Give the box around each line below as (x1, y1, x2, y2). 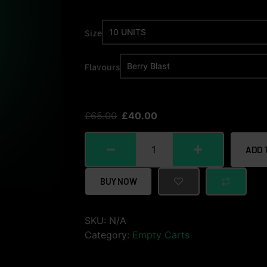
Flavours (85, 60, 120, 73)
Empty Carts (132, 228, 190, 241)
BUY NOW (100, 176, 137, 187)
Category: (85, 228, 132, 241)
